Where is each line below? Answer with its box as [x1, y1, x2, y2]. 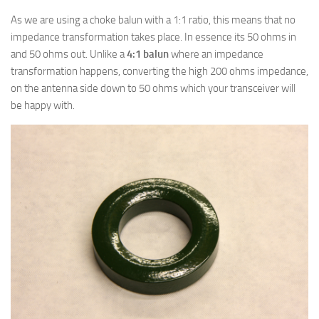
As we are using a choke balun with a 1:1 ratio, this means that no [11, 13, 296, 26]
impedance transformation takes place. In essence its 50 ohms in [11, 30, 296, 43]
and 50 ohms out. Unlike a [11, 47, 127, 61]
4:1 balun [127, 47, 169, 61]
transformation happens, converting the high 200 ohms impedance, [11, 64, 308, 78]
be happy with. [11, 98, 75, 112]
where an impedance [169, 47, 263, 61]
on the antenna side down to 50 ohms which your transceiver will [11, 81, 296, 95]
